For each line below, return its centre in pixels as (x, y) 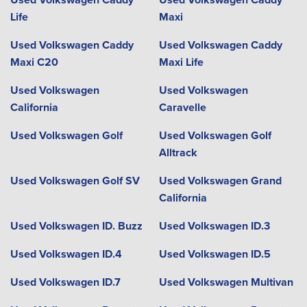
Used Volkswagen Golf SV (75, 181)
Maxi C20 (34, 62)
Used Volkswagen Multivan (226, 282)
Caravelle (182, 107)
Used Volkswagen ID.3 (214, 226)
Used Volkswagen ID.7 (65, 282)
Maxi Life (181, 62)
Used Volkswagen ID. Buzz (76, 226)
